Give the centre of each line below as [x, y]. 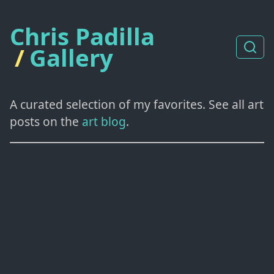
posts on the [44, 121]
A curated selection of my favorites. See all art [137, 104]
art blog [104, 121]
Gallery [71, 57]
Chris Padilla [82, 36]
